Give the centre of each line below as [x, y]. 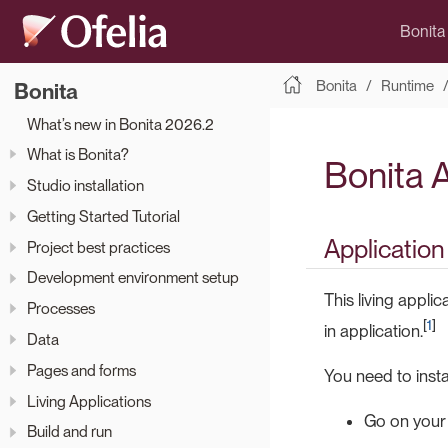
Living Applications [89, 401]
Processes [61, 309]
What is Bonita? [78, 155]
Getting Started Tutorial [103, 216]
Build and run [69, 432]
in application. [373, 330]
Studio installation [85, 186]
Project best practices [98, 247]
